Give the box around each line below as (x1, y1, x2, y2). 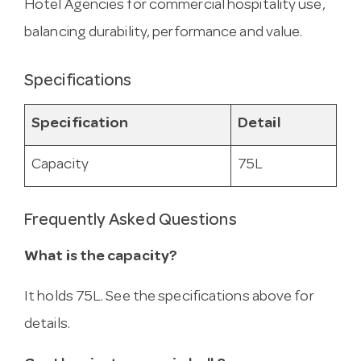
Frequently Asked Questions (24, 213, 237, 230)
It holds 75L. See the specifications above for (24, 289, 314, 305)
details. (24, 317, 70, 333)
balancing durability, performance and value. (24, 25, 303, 41)
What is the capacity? (24, 249, 178, 265)
